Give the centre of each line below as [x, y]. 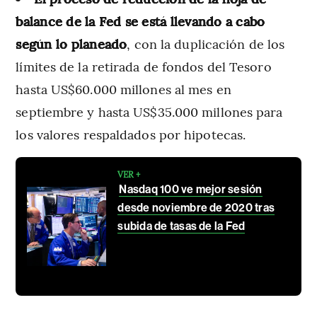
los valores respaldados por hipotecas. [131, 134]
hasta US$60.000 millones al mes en [123, 89]
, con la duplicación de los [206, 44]
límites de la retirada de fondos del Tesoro [144, 67]
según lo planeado [71, 44]
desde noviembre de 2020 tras [196, 208]
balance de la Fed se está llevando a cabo [140, 21]
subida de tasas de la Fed [181, 226]
